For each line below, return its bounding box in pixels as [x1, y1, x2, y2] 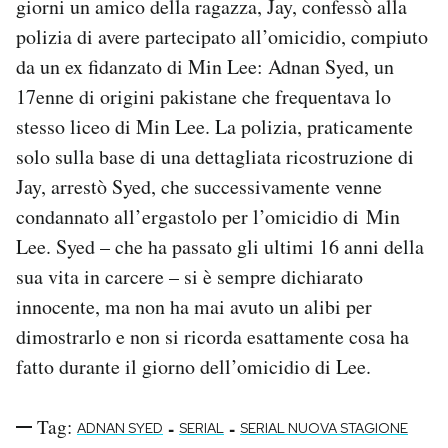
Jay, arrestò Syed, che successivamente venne [16, 173, 382, 201]
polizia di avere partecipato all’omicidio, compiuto [16, 23, 428, 51]
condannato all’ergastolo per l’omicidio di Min [16, 203, 400, 231]
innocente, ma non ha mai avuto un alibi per [16, 293, 372, 321]
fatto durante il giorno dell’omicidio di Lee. [16, 353, 371, 381]
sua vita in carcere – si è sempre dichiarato [16, 263, 363, 291]
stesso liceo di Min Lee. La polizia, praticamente [16, 113, 413, 141]
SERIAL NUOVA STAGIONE [240, 419, 408, 438]
